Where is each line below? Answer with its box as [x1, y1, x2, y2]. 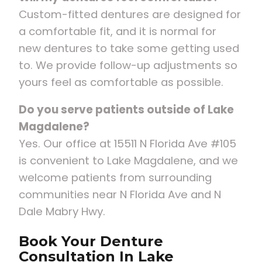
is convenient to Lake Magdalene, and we [19, 153, 238, 168]
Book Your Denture [19, 233, 163, 250]
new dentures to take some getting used [19, 40, 239, 56]
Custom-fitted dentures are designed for [19, 6, 241, 22]
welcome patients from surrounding [19, 170, 212, 185]
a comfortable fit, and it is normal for [19, 23, 216, 39]
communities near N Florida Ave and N [19, 187, 221, 202]
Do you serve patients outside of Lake [19, 102, 234, 118]
